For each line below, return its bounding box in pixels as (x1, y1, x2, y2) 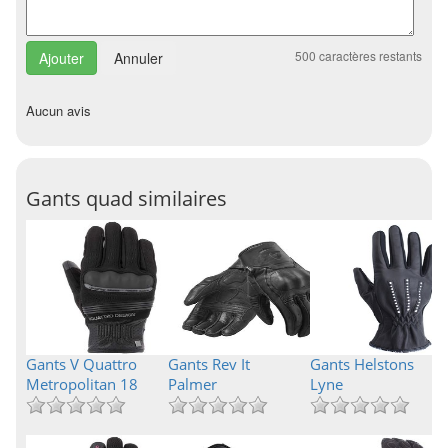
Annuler (114, 48, 163, 68)
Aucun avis (26, 101, 91, 120)
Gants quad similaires (26, 185, 227, 212)
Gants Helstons (309, 354, 414, 374)
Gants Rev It (167, 354, 250, 374)
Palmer (167, 374, 217, 394)
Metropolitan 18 (26, 374, 138, 394)
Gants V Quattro (26, 354, 137, 374)
